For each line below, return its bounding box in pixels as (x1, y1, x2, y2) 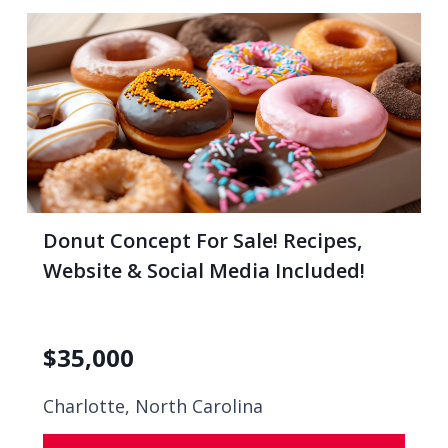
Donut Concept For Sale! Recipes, (43, 227, 362, 254)
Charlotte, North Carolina (43, 394, 263, 418)
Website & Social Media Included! (43, 257, 365, 284)
